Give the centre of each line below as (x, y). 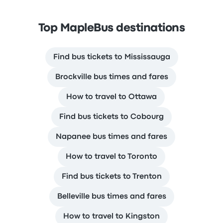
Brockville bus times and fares (111, 77)
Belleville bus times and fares (111, 197)
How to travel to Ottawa (111, 97)
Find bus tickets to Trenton (111, 177)
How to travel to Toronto (111, 157)
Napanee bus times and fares (111, 137)
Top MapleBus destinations (111, 28)
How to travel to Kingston (111, 217)
